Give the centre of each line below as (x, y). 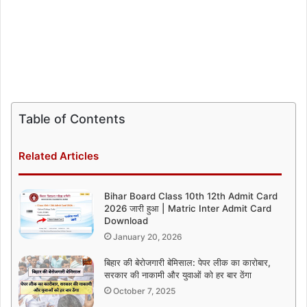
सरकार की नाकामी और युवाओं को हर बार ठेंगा (178, 274)
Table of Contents (72, 119)
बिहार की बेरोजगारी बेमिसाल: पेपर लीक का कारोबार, (187, 262)
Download (126, 220)
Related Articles (59, 156)
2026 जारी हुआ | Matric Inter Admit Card (188, 208)
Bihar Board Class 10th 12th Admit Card (191, 196)
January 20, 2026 (148, 236)
